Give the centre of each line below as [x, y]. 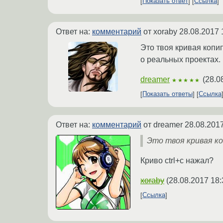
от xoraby [160, 31]
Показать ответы [167, 94]
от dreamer [163, 124]
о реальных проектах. [180, 59]
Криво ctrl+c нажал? [177, 160]
